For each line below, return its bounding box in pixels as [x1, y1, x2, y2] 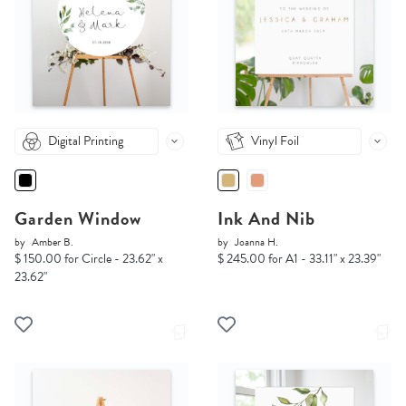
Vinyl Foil [251, 131, 299, 151]
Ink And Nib [217, 205, 315, 233]
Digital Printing [48, 131, 123, 151]
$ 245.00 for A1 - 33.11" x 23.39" [217, 249, 381, 269]
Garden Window [14, 205, 141, 233]
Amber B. [32, 234, 73, 251]
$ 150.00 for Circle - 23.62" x [14, 249, 163, 269]
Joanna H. [235, 234, 278, 251]
